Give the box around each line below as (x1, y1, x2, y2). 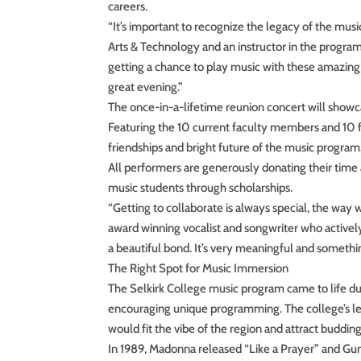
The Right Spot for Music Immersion (108, 260, 289, 276)
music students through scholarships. (108, 180, 293, 195)
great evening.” (108, 79, 184, 94)
